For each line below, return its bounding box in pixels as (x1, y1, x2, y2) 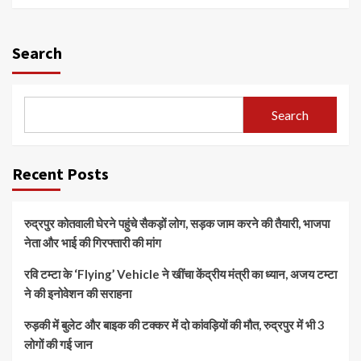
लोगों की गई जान (24, 337, 93, 352)
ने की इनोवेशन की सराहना (24, 286, 131, 301)
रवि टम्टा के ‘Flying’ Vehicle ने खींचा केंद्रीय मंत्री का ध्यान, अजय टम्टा (24, 267, 337, 282)
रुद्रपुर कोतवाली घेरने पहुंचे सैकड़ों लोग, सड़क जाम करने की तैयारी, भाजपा (24, 216, 330, 231)
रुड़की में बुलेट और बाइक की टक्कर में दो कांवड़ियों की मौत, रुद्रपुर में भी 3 (24, 317, 325, 333)
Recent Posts (12, 164, 109, 185)
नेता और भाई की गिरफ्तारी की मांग (24, 235, 161, 251)
